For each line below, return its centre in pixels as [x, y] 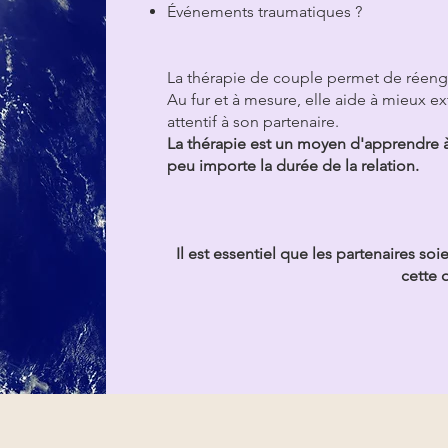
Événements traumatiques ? [266, 11]
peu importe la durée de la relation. [294, 165]
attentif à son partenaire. [254, 121]
